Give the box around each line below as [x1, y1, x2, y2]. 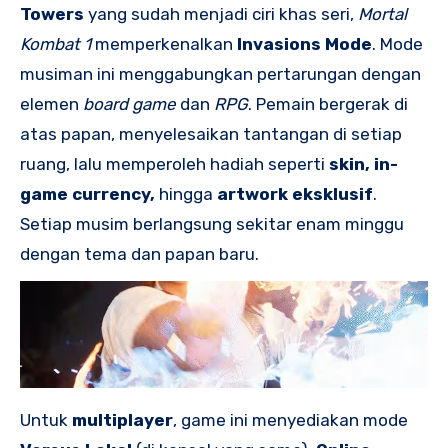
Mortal [358, 3, 407, 24]
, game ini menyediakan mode [173, 410, 408, 431]
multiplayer [72, 410, 173, 431]
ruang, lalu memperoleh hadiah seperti [20, 153, 329, 174]
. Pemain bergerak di [248, 93, 408, 114]
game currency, [20, 183, 155, 204]
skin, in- [329, 153, 398, 174]
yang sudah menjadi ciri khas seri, [84, 3, 358, 24]
